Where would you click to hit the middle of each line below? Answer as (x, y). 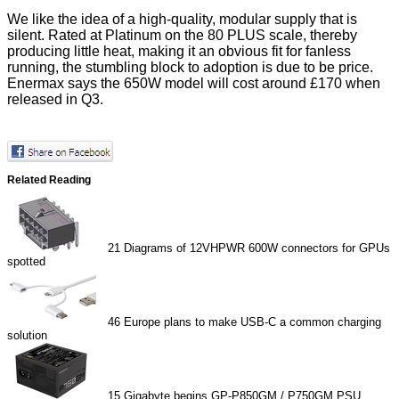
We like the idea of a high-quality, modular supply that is (182, 20)
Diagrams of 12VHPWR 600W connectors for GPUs (257, 248)
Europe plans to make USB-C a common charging (253, 322)
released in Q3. (55, 100)
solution (27, 335)
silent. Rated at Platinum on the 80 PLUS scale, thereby (182, 36)
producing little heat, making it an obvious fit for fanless (179, 52)
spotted (26, 261)
